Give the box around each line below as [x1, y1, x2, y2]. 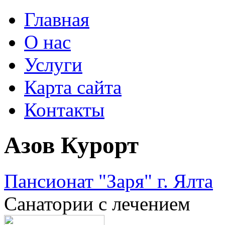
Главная [24, 9, 89, 30]
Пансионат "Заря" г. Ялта [4, 170, 213, 192]
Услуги [24, 54, 82, 75]
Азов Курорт [4, 132, 139, 159]
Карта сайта [24, 76, 122, 98]
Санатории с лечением [4, 192, 190, 214]
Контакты [24, 99, 104, 121]
